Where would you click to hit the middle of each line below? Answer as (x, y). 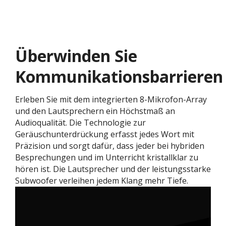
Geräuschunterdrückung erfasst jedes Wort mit (105, 134)
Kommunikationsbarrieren (119, 76)
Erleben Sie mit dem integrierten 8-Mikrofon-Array (111, 99)
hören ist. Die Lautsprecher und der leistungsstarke (113, 169)
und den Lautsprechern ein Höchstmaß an (95, 111)
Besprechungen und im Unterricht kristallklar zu (107, 157)
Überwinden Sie (76, 55)
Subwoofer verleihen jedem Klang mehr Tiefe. (102, 180)
